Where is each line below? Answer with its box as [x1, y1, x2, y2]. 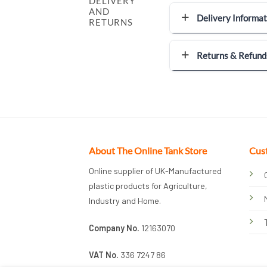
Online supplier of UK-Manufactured [89, 165, 222, 176]
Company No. [89, 222, 140, 233]
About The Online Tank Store [89, 144, 207, 156]
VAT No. [89, 250, 119, 260]
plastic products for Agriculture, [89, 180, 208, 191]
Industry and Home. [89, 195, 162, 206]
